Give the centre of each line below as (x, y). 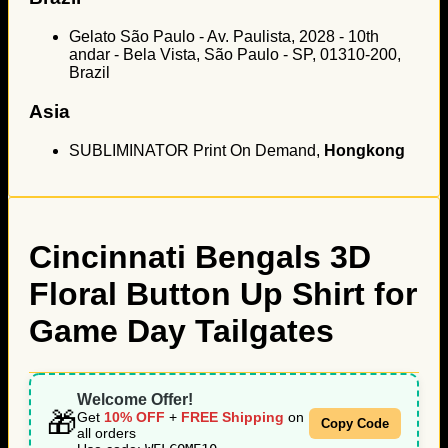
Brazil (89, 73)
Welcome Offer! (135, 399)
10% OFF (134, 416)
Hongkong (364, 150)
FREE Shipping (232, 416)
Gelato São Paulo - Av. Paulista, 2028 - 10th (224, 37)
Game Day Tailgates (181, 331)
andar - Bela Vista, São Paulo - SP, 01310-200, (235, 55)
